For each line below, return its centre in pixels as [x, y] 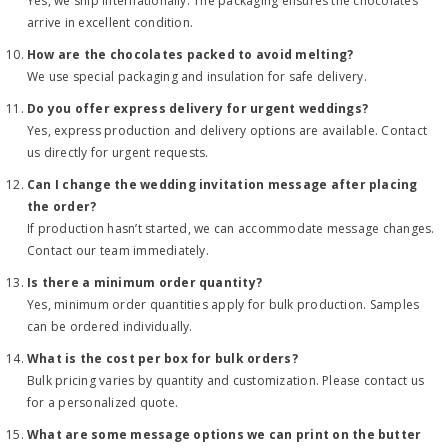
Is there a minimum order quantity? [145, 282]
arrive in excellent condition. [110, 22]
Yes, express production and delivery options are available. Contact [227, 130]
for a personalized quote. [102, 402]
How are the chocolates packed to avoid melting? [190, 54]
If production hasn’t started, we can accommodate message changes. [231, 228]
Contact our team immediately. [118, 250]
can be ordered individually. [110, 326]
